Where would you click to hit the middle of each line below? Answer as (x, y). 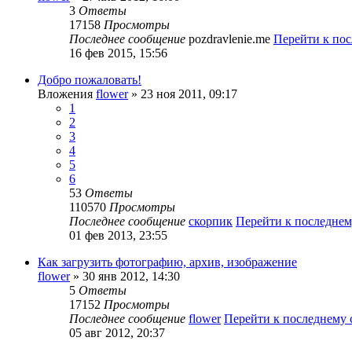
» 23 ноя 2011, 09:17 (183, 94)
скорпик (211, 222)
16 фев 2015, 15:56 (118, 53)
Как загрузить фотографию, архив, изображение (167, 262)
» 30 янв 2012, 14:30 (125, 277)
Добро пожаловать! (90, 80)
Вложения (65, 94)
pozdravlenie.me (229, 39)
